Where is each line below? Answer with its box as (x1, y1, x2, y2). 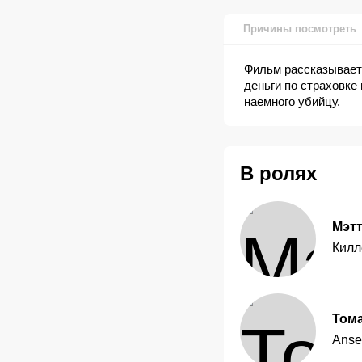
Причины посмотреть (242, 23, 356, 36)
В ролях (239, 162, 317, 185)
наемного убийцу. (243, 95, 340, 109)
